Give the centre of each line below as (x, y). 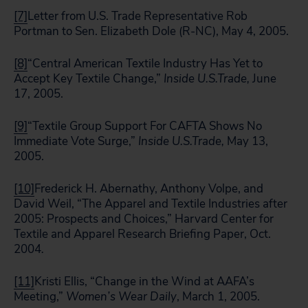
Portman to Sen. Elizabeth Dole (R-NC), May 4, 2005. (151, 31)
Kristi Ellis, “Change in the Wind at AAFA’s (144, 282)
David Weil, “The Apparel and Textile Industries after (151, 204)
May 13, (246, 141)
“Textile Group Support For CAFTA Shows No (145, 126)
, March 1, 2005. (218, 297)
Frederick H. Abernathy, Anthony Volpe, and (149, 189)
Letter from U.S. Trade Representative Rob (137, 16)
